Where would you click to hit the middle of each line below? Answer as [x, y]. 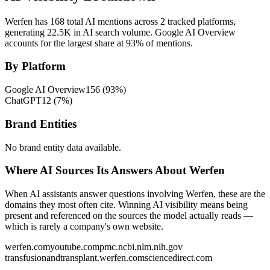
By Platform [35, 66]
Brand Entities [41, 124]
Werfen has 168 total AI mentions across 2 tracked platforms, [120, 21]
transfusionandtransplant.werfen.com [75, 257]
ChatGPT [23, 101]
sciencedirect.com [178, 257]
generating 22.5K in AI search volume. [79, 32]
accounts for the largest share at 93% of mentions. [99, 43]
